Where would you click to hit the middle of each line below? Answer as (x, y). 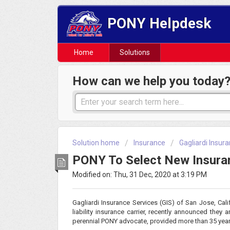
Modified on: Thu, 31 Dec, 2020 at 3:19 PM (140, 174)
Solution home (97, 143)
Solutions (135, 53)
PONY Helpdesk (159, 23)
